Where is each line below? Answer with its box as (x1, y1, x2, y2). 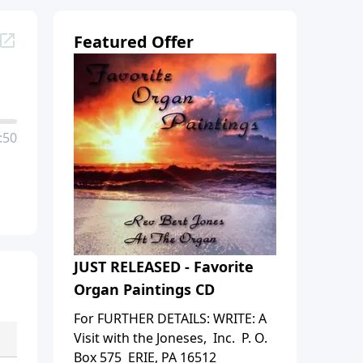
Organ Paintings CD (74, 279, 215, 299)
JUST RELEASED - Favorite (74, 256, 254, 276)
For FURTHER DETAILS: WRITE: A (74, 309, 267, 327)
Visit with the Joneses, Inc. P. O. (74, 328, 267, 347)
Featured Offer (74, 30, 194, 53)
